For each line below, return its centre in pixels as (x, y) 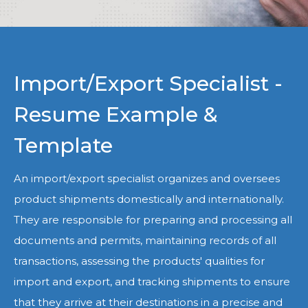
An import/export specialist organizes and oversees (147, 178)
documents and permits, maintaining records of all (145, 240)
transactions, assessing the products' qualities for (139, 261)
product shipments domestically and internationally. (149, 199)
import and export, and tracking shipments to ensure (152, 282)
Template (63, 145)
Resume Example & (116, 114)
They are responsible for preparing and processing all (153, 220)
